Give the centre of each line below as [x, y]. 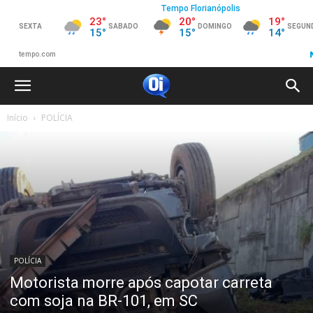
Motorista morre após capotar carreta [141, 282]
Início [17, 118]
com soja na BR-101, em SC [104, 300]
